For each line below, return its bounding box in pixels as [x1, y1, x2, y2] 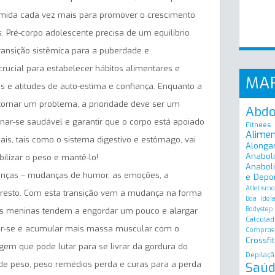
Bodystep [246, 205, 273, 213]
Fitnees [246, 120, 271, 130]
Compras [246, 226, 274, 234]
